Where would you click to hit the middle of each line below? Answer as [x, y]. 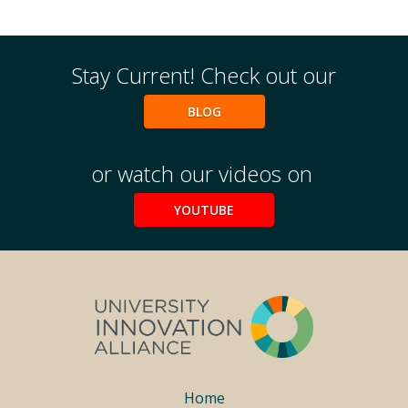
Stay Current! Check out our [204, 76]
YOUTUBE [204, 210]
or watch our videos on [204, 174]
